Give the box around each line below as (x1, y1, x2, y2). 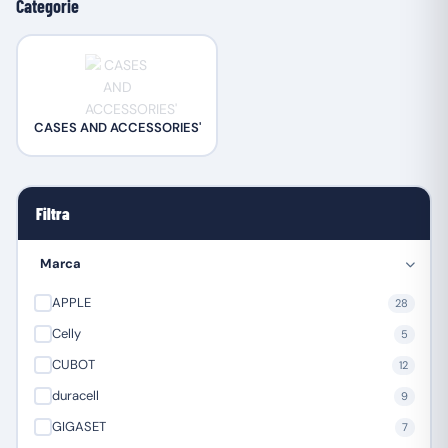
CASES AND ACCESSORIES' (33, 118, 201, 136)
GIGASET (51, 418, 106, 435)
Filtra (35, 203, 69, 223)
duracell (51, 387, 99, 404)
